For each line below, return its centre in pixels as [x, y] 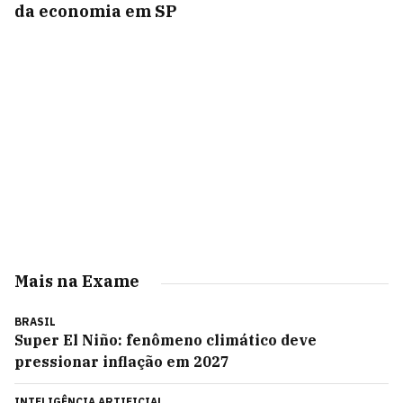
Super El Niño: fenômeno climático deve [166, 340]
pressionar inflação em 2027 [122, 362]
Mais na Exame [77, 281]
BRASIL [35, 322]
